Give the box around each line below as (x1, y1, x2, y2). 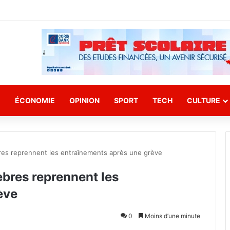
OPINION (69, 96, 100, 105)
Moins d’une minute (143, 212, 200, 220)
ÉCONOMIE (15, 96, 55, 105)
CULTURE (187, 96, 220, 105)
